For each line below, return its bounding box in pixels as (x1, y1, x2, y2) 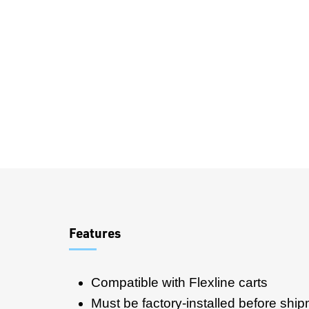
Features (69, 224, 121, 241)
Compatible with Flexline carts (91, 275, 268, 290)
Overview (68, 166, 171, 197)
